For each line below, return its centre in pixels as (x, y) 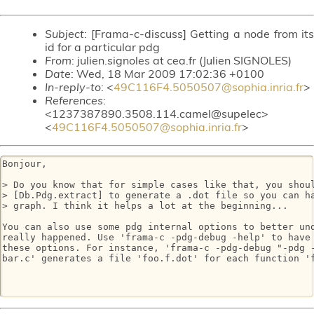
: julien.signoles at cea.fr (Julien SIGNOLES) (182, 60)
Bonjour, (25, 164)
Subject (64, 33)
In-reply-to (73, 87)
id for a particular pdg (102, 47)
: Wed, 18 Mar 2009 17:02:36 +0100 (168, 73)
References (74, 100)
